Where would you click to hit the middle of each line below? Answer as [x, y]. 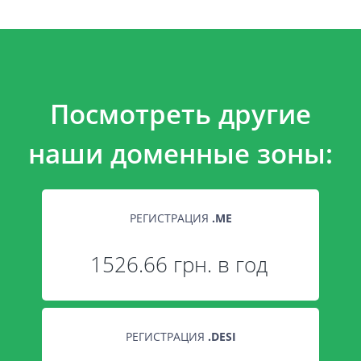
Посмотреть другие [180, 114]
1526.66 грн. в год [179, 265]
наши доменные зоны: [180, 154]
